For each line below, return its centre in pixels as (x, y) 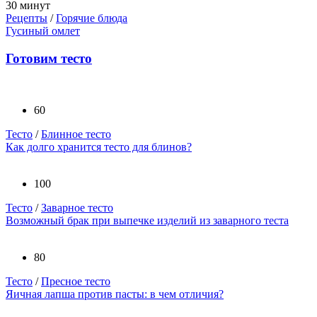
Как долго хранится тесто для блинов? (99, 146)
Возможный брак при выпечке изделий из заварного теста (147, 220)
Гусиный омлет (43, 31)
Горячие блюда (92, 18)
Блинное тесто (76, 134)
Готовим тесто (49, 59)
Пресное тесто (76, 281)
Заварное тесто (77, 207)
